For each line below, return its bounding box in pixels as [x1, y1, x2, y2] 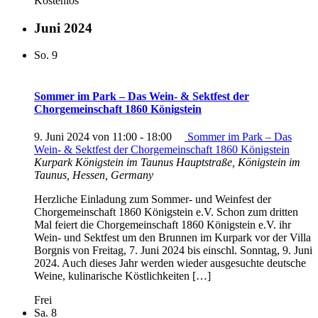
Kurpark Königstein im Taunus [34, 155, 176, 168]
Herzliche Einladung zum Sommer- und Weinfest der [34, 192, 271, 205]
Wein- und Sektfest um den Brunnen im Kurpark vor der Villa [34, 231, 311, 243]
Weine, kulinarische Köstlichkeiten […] [34, 269, 211, 282]
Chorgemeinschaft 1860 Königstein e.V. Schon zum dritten [34, 205, 298, 218]
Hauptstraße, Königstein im [176, 155, 300, 168]
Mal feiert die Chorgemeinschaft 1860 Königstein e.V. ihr [34, 218, 291, 231]
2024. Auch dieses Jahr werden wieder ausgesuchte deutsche [34, 256, 306, 269]
